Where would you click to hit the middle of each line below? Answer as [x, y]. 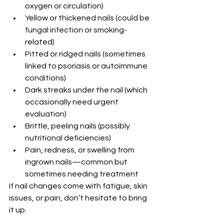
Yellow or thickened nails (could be [88, 18]
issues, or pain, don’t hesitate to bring [79, 198]
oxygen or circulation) [64, 6]
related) [40, 42]
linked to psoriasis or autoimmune [87, 66]
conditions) [45, 78]
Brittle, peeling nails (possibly [78, 126]
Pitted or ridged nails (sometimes [86, 54]
